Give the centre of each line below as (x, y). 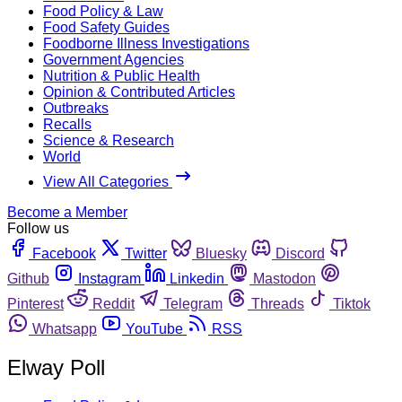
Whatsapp (65, 328)
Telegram (193, 303)
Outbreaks (76, 108)
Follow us (38, 228)
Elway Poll (56, 367)
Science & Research (109, 140)
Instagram (109, 278)
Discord (300, 253)
